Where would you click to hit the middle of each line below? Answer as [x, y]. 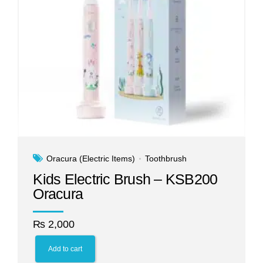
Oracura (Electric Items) [91, 159]
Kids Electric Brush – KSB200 [125, 179]
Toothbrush [166, 159]
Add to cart [65, 249]
